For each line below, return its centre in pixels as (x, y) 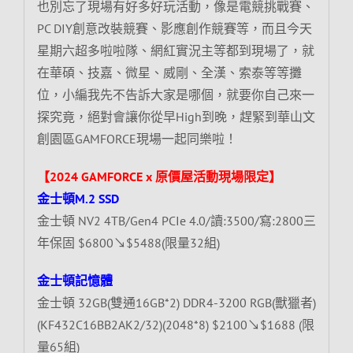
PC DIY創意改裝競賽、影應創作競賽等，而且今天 (174, 28)
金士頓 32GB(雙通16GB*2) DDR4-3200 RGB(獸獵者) (176, 302)
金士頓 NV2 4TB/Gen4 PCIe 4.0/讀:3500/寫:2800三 (176, 220)
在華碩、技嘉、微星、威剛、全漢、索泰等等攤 (169, 72)
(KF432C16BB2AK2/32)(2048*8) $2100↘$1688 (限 (175, 324)
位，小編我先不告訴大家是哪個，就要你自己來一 (175, 94)
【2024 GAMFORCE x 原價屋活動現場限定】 (159, 176)
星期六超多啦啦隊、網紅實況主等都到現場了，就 (175, 50)
